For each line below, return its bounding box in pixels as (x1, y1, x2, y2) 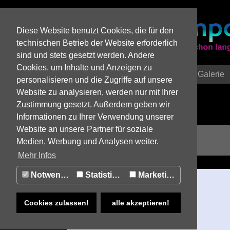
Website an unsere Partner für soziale (16, 125, 153, 133)
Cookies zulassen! (24, 199, 89, 207)
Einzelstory (149, 70, 190, 79)
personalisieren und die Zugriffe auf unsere (16, 75, 172, 84)
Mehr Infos (18, 151, 56, 160)
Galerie (198, 70, 224, 79)
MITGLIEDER (70, 171, 112, 179)
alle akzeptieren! (111, 199, 169, 207)
